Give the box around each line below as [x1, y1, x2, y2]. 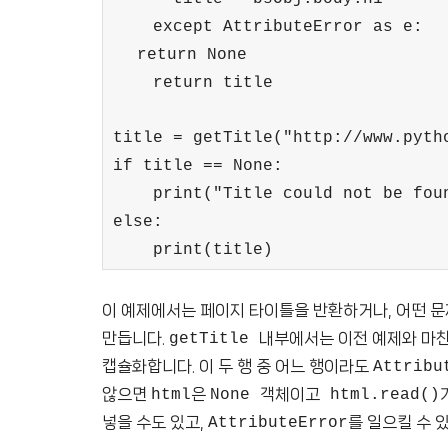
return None [137, 46, 247, 64]
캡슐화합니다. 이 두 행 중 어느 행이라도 [102, 357, 373, 375]
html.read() [320, 386, 440, 404]
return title [153, 74, 273, 92]
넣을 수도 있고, [102, 413, 208, 431]
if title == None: [113, 157, 283, 175]
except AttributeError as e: [153, 18, 423, 36]
